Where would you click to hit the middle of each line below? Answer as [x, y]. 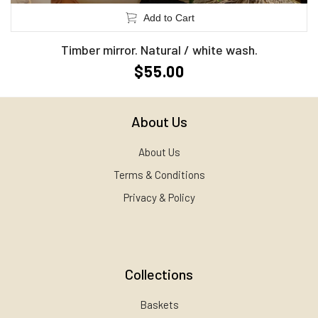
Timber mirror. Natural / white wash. [159, 50]
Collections [159, 274]
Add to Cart [169, 18]
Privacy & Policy [159, 198]
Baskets [159, 305]
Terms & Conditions [159, 175]
